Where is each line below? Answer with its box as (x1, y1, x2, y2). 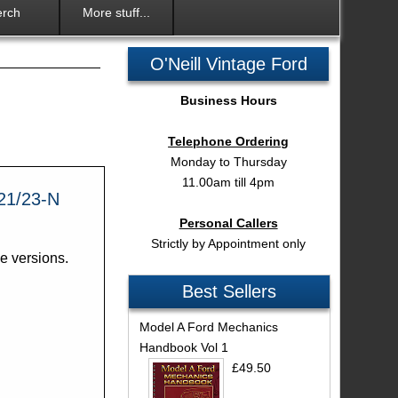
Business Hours (179, 92, 277, 107)
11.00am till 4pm (182, 174, 275, 189)
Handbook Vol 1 (139, 340, 228, 355)
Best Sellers (182, 282, 277, 302)
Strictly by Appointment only (151, 235, 306, 251)
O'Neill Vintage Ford (149, 53, 307, 74)
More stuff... (83, 5, 151, 20)
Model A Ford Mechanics (139, 320, 278, 335)
